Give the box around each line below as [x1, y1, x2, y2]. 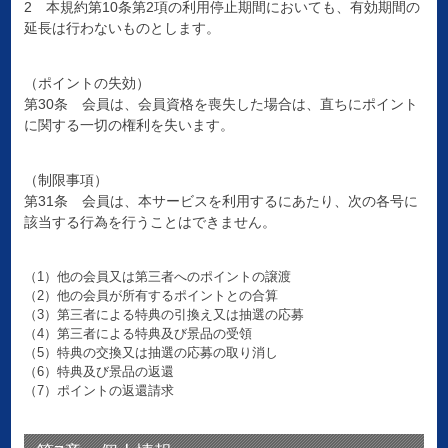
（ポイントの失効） [23, 75, 150, 92]
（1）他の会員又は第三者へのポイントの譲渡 [23, 269, 291, 285]
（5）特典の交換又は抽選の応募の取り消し [23, 345, 278, 361]
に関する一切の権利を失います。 [23, 117, 234, 134]
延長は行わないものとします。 [23, 20, 220, 37]
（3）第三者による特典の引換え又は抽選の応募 [23, 307, 304, 323]
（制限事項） [23, 172, 108, 189]
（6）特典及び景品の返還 [23, 364, 174, 380]
